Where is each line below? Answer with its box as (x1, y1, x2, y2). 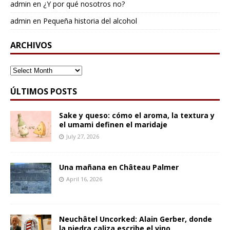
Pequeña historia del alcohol (43, 16, 137, 26)
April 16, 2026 (66, 175, 102, 183)
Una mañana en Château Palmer (59, 162, 179, 172)
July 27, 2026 (66, 132, 99, 141)
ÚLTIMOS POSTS (10, 86, 77, 98)
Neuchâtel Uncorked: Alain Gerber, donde (59, 214, 212, 224)
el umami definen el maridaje (59, 120, 167, 130)
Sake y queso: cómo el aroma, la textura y (59, 110, 215, 121)
